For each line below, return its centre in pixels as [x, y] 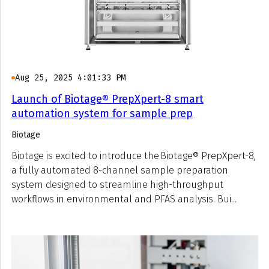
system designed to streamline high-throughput [117, 185]
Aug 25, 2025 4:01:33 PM [70, 78]
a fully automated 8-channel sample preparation [120, 170]
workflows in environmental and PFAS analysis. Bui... [124, 199]
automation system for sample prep [102, 113]
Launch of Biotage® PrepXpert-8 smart [107, 99]
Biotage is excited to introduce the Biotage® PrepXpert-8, [134, 156]
